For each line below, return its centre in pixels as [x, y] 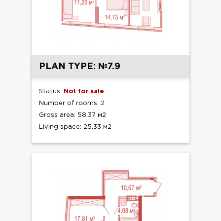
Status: [51, 92]
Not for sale [84, 92]
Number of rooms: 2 [72, 104]
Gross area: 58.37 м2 [73, 115]
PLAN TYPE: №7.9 [80, 67]
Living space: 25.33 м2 [75, 127]
